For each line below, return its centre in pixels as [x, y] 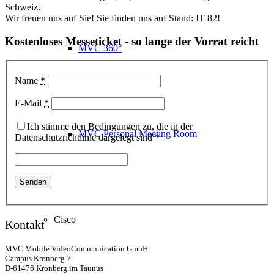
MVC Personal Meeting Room [138, 134]
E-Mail [29, 103]
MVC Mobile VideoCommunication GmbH [76, 248]
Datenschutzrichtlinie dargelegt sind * [87, 137]
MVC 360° [100, 48]
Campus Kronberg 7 [38, 258]
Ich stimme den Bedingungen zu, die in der [110, 126]
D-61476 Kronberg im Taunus [54, 268]
